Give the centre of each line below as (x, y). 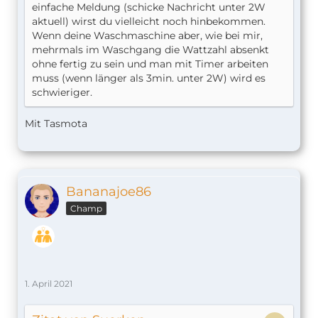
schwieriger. (62, 93)
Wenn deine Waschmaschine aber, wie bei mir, (147, 36)
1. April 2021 (49, 284)
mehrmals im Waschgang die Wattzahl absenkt (150, 50)
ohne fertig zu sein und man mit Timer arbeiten (150, 64)
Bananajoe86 (109, 192)
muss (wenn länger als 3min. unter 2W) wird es (149, 78)
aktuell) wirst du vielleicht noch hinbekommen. (149, 22)
